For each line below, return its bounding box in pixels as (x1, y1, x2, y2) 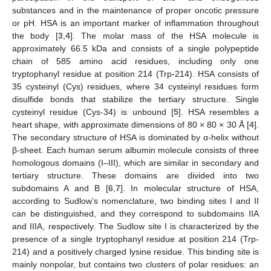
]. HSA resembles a (178, 106, 259, 117)
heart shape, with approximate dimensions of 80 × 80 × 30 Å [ (12, 119, 249, 129)
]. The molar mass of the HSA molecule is (70, 30, 260, 41)
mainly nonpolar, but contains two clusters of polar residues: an (12, 259, 259, 269)
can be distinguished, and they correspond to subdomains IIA (12, 208, 259, 218)
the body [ (12, 30, 58, 41)
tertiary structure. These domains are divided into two (12, 170, 259, 180)
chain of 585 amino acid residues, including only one (12, 56, 259, 66)
